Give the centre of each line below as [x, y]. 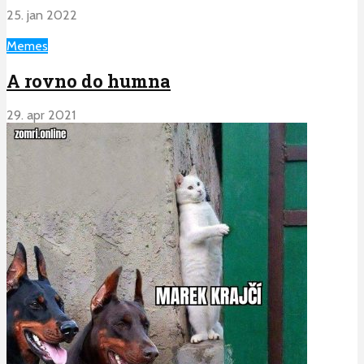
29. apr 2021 [41, 115]
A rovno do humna [89, 80]
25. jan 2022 [42, 15]
